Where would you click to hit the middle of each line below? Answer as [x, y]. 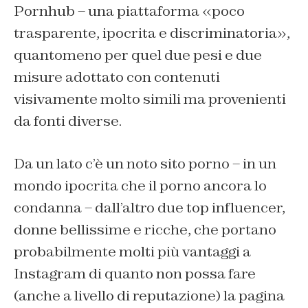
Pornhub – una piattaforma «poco [129, 11]
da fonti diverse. [68, 121]
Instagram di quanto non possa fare [135, 274]
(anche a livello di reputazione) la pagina [149, 296]
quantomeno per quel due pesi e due [138, 55]
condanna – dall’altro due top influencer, [150, 208]
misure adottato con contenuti [117, 77]
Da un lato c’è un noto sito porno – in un [145, 164]
